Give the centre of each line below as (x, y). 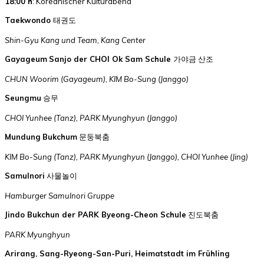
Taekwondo (29, 20)
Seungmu (23, 98)
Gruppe (100, 195)
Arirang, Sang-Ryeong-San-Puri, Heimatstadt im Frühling (117, 253)
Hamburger (27, 195)
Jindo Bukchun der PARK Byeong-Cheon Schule (95, 214)
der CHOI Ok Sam (108, 59)
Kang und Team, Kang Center (92, 40)
